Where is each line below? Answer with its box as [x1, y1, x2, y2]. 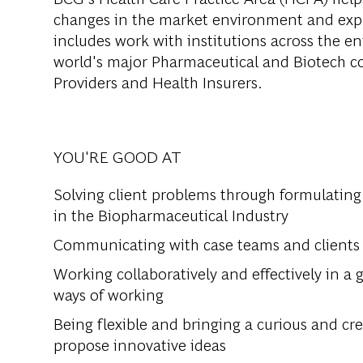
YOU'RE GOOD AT [53, 145, 181, 168]
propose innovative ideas [53, 333, 226, 356]
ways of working [53, 283, 164, 305]
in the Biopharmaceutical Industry [53, 203, 288, 226]
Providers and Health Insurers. [53, 70, 263, 93]
